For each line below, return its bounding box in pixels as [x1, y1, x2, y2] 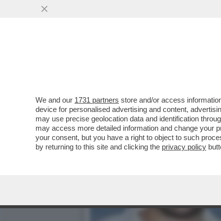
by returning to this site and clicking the [36, 143, 162, 151]
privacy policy [162, 143, 206, 151]
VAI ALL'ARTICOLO [105, 65, 175, 74]
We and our [36, 96, 74, 104]
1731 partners [74, 96, 119, 104]
